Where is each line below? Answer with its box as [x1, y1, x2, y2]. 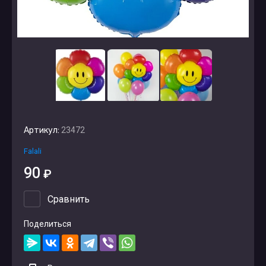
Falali [24, 147, 42, 156]
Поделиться [24, 219, 71, 229]
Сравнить [47, 193, 90, 205]
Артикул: [24, 125, 59, 135]
